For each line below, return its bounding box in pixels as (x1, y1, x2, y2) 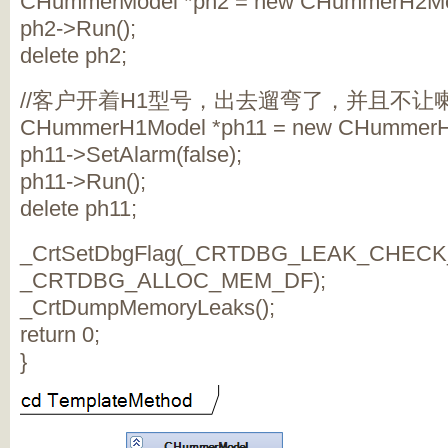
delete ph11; (20, 196, 137, 221)
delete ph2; (20, 43, 127, 68)
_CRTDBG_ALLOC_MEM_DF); (20, 268, 326, 293)
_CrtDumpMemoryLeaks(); (20, 295, 275, 320)
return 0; (20, 322, 100, 347)
